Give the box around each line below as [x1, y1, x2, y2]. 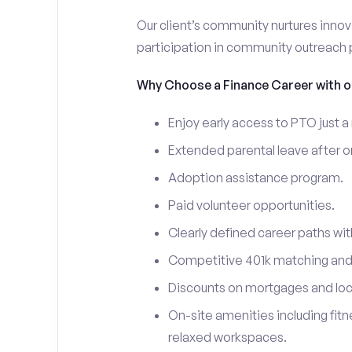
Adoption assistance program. [167, 170, 343, 185]
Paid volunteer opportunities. [167, 197, 335, 213]
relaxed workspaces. [167, 329, 287, 345]
